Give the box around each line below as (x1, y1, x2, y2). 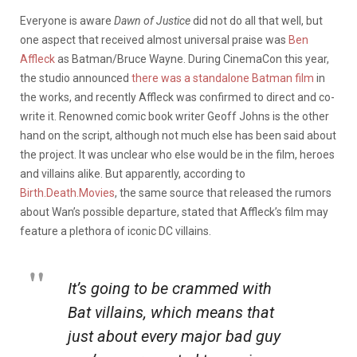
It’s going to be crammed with (68, 278, 272, 298)
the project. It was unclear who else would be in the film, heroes (20, 147, 335, 161)
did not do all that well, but (190, 14, 323, 27)
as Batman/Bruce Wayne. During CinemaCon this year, (55, 52, 329, 65)
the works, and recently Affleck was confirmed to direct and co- (20, 90, 335, 104)
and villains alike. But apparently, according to (20, 167, 245, 180)
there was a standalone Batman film (131, 71, 314, 84)
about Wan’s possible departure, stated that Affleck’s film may (20, 205, 328, 218)
